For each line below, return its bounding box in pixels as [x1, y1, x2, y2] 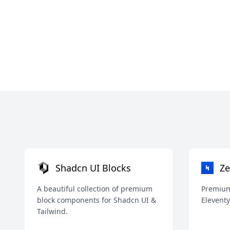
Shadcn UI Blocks [55, 162, 131, 174]
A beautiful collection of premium [37, 184, 152, 194]
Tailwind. [37, 206, 68, 216]
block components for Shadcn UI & [37, 195, 156, 205]
